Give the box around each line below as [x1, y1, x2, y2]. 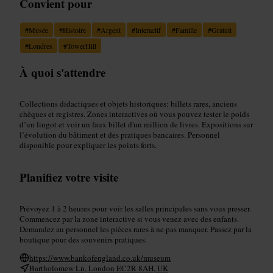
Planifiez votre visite [19, 168, 118, 185]
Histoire [63, 24, 86, 35]
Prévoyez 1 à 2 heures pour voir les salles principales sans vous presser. [19, 202, 251, 214]
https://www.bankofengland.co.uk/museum [29, 252, 171, 263]
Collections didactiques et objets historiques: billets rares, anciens [19, 97, 237, 109]
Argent [101, 24, 121, 35]
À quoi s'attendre [19, 63, 105, 80]
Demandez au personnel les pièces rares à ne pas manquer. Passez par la [19, 223, 252, 235]
